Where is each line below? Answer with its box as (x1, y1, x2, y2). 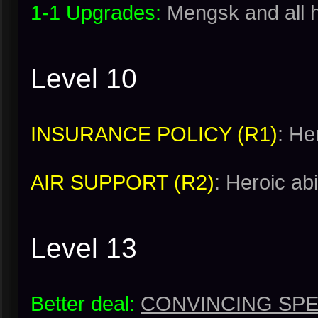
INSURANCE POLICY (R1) (31, 122, 278, 146)
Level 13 (31, 233, 137, 263)
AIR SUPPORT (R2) (31, 170, 214, 194)
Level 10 (31, 63, 137, 94)
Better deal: (31, 292, 135, 315)
